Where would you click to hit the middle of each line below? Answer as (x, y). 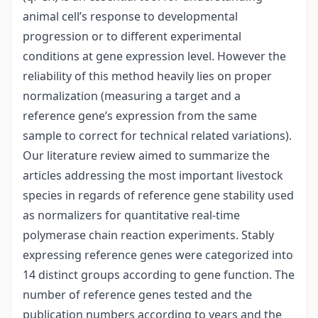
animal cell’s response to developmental (130, 17)
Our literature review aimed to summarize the (146, 156)
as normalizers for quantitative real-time (131, 215)
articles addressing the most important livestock (153, 176)
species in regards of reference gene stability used (158, 196)
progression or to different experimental (132, 37)
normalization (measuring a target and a (132, 96)
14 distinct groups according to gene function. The (159, 275)
